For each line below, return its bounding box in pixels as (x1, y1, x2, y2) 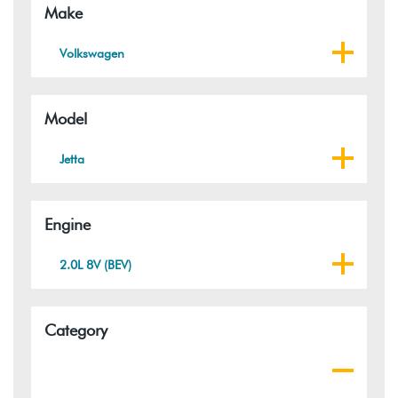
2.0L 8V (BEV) (60, 257, 132, 272)
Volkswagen (60, 45, 125, 60)
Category (44, 320, 107, 339)
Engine (44, 214, 91, 234)
